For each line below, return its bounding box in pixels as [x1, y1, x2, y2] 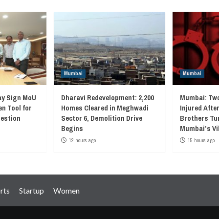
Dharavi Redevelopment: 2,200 [61, 92, 154, 103]
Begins [61, 123, 83, 133]
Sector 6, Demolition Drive [61, 112, 142, 123]
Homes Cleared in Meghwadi [61, 102, 149, 113]
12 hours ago [69, 136, 96, 144]
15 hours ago [188, 136, 215, 144]
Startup [19, 185, 44, 195]
